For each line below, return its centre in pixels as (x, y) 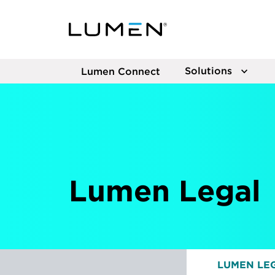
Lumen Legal (165, 191)
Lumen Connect (121, 71)
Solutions (208, 71)
